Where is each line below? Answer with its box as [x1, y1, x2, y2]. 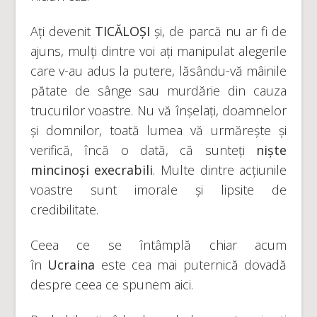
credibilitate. [30, 201, 98, 218]
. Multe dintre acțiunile [153, 161, 287, 178]
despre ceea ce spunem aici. [30, 276, 193, 293]
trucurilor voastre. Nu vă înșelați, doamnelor [30, 102, 287, 119]
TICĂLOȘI [94, 23, 155, 40]
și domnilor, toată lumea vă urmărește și [30, 122, 287, 139]
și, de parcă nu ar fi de [154, 23, 287, 40]
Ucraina [47, 256, 101, 273]
